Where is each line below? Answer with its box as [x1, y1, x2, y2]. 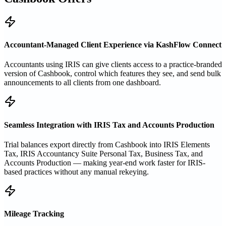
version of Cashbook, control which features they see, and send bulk [4, 69, 221, 78]
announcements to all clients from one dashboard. [4, 78, 161, 87]
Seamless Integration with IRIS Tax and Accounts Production [4, 120, 214, 129]
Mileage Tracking [4, 209, 64, 218]
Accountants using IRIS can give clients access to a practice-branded [4, 60, 222, 69]
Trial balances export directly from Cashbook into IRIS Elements [4, 140, 210, 149]
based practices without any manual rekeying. [4, 167, 149, 176]
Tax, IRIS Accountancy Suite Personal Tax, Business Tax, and [4, 149, 203, 158]
